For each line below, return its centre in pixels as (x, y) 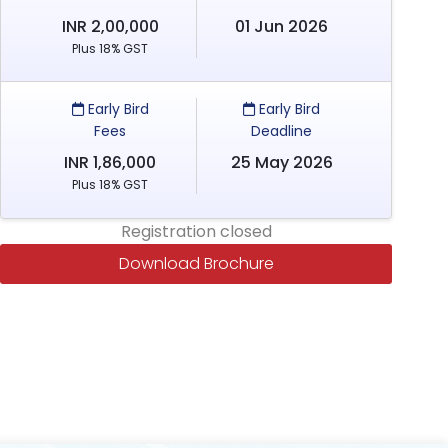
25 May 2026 (281, 162)
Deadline (282, 131)
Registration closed (196, 231)
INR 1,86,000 (110, 162)
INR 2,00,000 (110, 26)
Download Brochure (196, 263)
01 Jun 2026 (282, 26)
